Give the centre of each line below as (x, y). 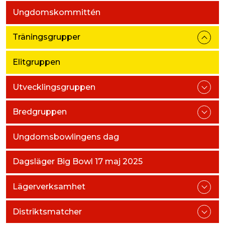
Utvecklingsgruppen (54, 87)
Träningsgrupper (46, 37)
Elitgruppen (36, 62)
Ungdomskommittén (56, 12)
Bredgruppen (39, 112)
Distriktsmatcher (47, 211)
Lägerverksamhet (49, 186)
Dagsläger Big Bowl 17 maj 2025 (77, 162)
